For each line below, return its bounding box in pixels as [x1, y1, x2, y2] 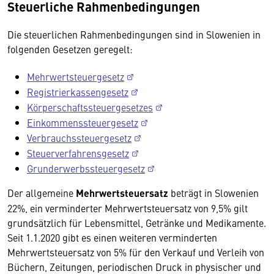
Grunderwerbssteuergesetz [27, 161, 145, 175]
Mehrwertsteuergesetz [27, 69, 124, 83]
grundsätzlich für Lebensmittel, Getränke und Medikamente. [7, 215, 266, 229]
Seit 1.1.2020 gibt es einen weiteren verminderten [7, 230, 217, 244]
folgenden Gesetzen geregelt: [7, 42, 133, 56]
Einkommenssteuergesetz [27, 115, 138, 129]
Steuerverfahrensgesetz [27, 146, 129, 160]
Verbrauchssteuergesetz [27, 130, 131, 144]
